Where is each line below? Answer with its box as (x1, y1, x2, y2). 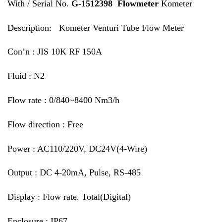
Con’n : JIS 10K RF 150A (7, 47, 102, 57)
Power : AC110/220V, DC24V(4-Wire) (7, 143, 147, 154)
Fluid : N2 (7, 71, 45, 81)
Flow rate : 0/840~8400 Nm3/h (7, 95, 119, 105)
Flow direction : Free (7, 119, 83, 129)
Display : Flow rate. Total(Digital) (7, 192, 131, 202)
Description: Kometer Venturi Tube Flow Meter (7, 22, 184, 33)
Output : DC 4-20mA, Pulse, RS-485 (7, 167, 141, 178)
